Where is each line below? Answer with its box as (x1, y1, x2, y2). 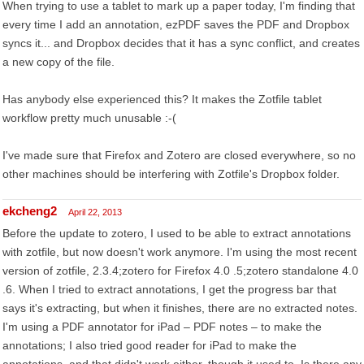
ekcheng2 (2, 204, 57, 218)
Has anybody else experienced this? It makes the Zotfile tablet (2, 93, 322, 106)
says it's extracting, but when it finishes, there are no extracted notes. (2, 301, 357, 314)
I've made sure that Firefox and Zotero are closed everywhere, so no (2, 149, 356, 162)
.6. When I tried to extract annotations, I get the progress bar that (2, 283, 336, 296)
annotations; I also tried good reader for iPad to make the (2, 339, 297, 352)
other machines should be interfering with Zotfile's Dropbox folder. (2, 167, 340, 180)
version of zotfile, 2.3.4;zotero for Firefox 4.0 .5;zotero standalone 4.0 (2, 264, 358, 277)
